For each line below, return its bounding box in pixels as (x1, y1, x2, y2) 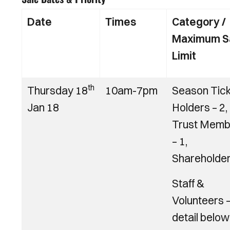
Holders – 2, (172, 101, 227, 114)
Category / (172, 15, 226, 28)
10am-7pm (105, 84, 158, 97)
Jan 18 (27, 101, 59, 114)
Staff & (172, 177, 204, 190)
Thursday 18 (27, 84, 88, 97)
